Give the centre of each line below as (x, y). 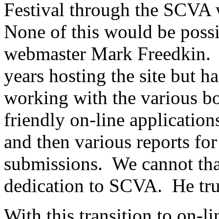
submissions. (53, 164)
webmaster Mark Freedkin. (107, 54)
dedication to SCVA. (83, 186)
